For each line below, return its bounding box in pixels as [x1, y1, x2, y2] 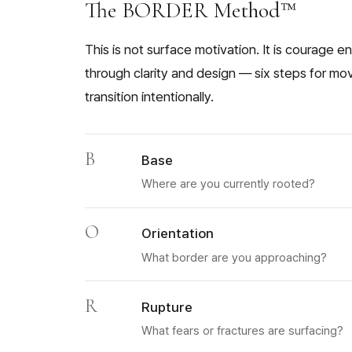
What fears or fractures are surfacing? [141, 323, 343, 338]
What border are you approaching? [141, 250, 327, 265]
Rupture [141, 299, 192, 315]
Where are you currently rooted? [141, 177, 315, 192]
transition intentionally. [85, 89, 214, 105]
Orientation [141, 225, 214, 242]
